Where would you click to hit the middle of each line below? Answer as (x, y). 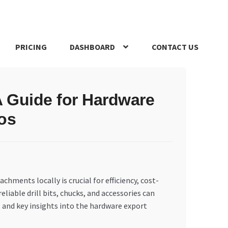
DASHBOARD (93, 47)
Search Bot (112, 80)
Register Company (60, 80)
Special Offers (176, 80)
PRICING (31, 47)
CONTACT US (175, 47)
